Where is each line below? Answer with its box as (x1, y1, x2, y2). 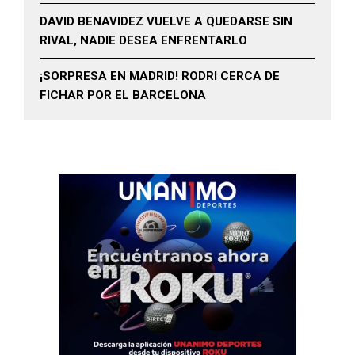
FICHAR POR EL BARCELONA (40, 88, 206, 102)
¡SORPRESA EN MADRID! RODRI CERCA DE (40, 69, 280, 83)
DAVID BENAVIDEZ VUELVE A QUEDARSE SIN (40, 14, 292, 29)
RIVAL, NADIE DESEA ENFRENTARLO (40, 33, 247, 48)
